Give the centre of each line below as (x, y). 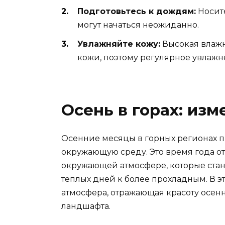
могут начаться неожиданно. (138, 25)
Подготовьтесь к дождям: (137, 11)
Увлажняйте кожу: (119, 44)
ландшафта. (86, 206)
